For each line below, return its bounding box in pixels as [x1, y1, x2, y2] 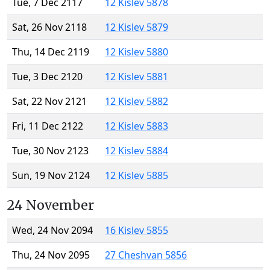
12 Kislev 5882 [105, 95, 168, 108]
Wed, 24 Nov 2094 [12, 224, 93, 237]
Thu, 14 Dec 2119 [12, 45, 89, 59]
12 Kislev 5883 [105, 119, 168, 133]
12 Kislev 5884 [105, 144, 168, 158]
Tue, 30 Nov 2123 [12, 144, 89, 158]
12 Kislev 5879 [105, 20, 168, 34]
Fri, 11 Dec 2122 [12, 119, 83, 133]
